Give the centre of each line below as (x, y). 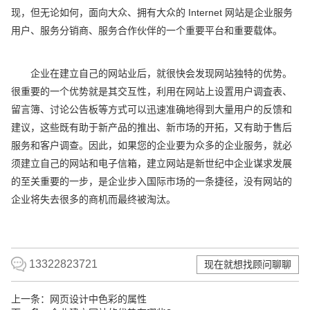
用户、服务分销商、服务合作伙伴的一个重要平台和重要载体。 (147, 30)
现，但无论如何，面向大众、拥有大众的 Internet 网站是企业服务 (152, 12)
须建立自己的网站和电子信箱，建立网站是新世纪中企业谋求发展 (152, 163)
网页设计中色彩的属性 (99, 299)
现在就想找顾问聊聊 (247, 264)
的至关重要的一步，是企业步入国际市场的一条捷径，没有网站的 (152, 181)
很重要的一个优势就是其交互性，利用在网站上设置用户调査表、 (152, 91)
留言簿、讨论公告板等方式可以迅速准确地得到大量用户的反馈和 (152, 109)
